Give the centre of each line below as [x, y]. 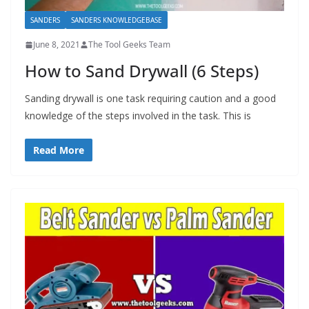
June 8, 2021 [57, 45]
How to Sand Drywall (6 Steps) [142, 71]
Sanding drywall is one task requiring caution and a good [150, 99]
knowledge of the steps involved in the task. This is [138, 116]
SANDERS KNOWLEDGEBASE [117, 20]
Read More [59, 150]
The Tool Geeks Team [129, 45]
